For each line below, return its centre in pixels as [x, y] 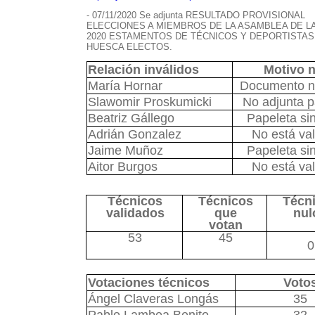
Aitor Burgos [122, 167]
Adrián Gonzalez [134, 134]
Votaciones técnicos [148, 283]
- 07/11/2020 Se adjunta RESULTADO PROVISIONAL [195, 15]
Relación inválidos [143, 70]
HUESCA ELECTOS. [129, 47]
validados [135, 213]
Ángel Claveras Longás [153, 299]
